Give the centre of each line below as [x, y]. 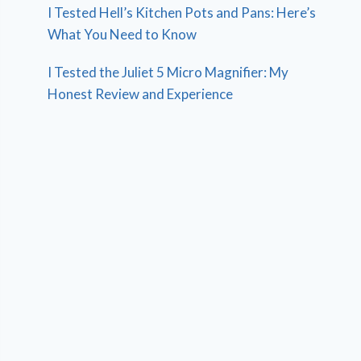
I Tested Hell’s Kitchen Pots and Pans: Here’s [182, 12]
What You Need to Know [122, 34]
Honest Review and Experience [141, 93]
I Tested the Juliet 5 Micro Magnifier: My [168, 72]
